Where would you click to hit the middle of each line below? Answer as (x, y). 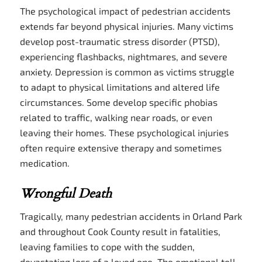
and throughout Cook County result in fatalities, (120, 232)
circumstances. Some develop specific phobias (118, 102)
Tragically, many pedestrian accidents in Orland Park (131, 216)
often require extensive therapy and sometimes (120, 148)
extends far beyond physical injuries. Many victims (126, 26)
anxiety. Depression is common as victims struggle (127, 72)
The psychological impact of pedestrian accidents (125, 11)
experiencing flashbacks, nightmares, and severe (123, 57)
